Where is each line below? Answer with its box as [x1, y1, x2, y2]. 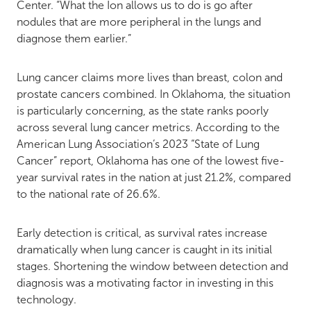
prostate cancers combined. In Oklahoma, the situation [17, 87, 290, 100]
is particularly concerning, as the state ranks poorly [17, 104, 269, 117]
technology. [17, 293, 76, 305]
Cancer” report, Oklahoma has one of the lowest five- [17, 154, 285, 167]
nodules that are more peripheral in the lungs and [17, 15, 261, 28]
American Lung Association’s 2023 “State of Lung [17, 137, 260, 150]
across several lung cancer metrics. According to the [17, 121, 280, 133]
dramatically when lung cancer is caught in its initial [17, 243, 272, 255]
